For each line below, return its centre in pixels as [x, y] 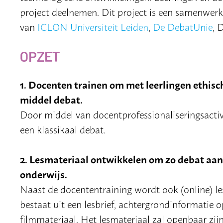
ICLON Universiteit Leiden [93, 26]
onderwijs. [44, 173]
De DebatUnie [183, 26]
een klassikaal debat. [63, 129]
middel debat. [51, 99]
